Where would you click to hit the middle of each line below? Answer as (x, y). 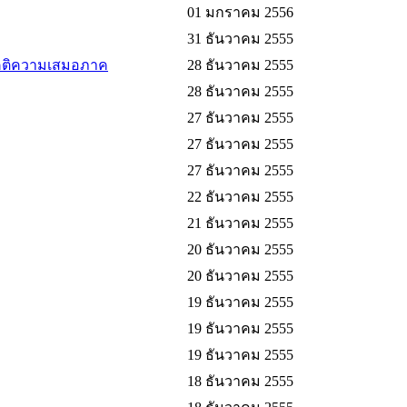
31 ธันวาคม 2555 (240, 39)
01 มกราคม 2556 (240, 13)
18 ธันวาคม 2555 (240, 382)
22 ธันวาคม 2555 (240, 197)
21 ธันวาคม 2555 (240, 223)
